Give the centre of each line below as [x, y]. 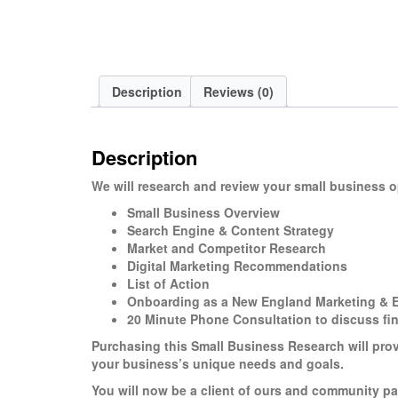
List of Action [168, 283]
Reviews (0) [239, 92]
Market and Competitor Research [227, 247]
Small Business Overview [203, 212]
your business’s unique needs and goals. [218, 363]
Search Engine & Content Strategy [231, 230]
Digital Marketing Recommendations [237, 265]
